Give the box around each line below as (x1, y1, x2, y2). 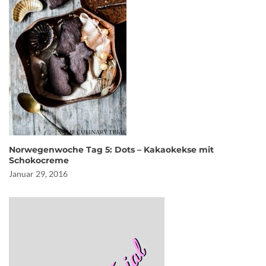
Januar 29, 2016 (9, 168, 68, 179)
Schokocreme (9, 154, 69, 166)
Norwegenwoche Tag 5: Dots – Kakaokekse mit (9, 144, 214, 155)
